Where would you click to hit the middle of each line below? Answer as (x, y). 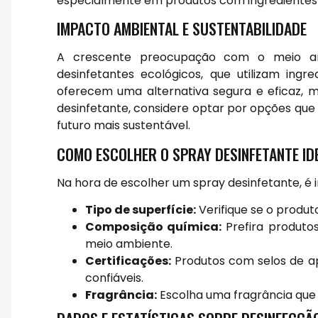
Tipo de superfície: (141, 210)
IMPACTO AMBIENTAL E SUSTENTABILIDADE (182, 29)
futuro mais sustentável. (124, 126)
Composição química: (154, 227)
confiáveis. (114, 278)
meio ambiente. (129, 244)
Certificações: (128, 261)
